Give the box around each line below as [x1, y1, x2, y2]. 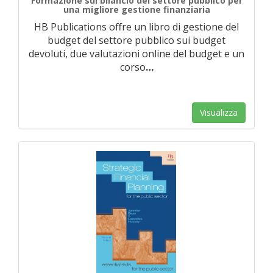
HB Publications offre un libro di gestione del [34, 20, 239, 34]
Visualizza [200, 107, 238, 118]
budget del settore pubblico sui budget [48, 34, 225, 47]
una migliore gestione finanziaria [63, 4, 210, 15]
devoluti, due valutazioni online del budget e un [29, 47, 244, 60]
